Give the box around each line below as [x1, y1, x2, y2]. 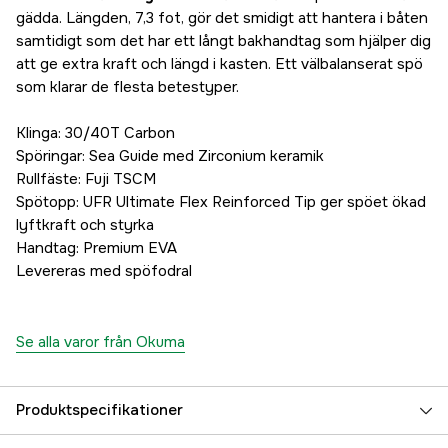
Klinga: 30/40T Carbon [16, 123, 175, 144]
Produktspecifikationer [16, 400, 183, 421]
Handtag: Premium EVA [16, 238, 177, 259]
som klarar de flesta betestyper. [16, 77, 239, 98]
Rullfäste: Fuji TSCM [16, 169, 156, 190]
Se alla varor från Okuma [16, 332, 185, 353]
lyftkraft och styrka [16, 215, 154, 236]
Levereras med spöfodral [16, 261, 192, 282]
